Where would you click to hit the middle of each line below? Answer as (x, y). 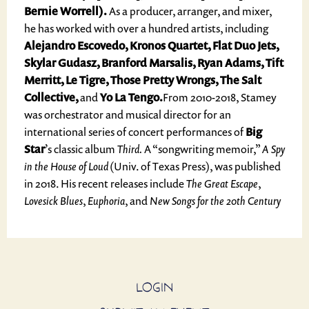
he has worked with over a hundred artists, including (146, 28)
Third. (130, 149)
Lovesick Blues (53, 201)
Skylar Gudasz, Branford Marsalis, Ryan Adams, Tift (154, 63)
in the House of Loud (66, 166)
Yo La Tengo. (131, 97)
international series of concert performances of (135, 132)
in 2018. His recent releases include (105, 183)
